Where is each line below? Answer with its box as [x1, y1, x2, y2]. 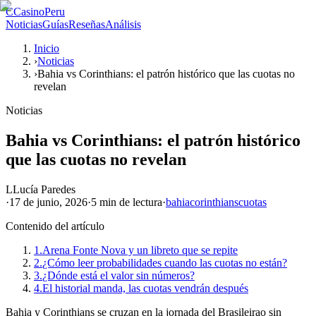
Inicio [34, 42, 59, 54]
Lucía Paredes [13, 183, 75, 195]
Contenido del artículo [6, 219, 104, 232]
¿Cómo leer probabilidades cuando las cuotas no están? [42, 256, 287, 269]
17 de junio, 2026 [9, 195, 87, 208]
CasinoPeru [13, 6, 65, 18]
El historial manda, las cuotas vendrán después [42, 281, 248, 294]
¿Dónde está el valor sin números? [42, 269, 195, 281]
